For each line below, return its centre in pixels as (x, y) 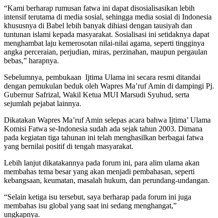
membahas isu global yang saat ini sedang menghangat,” (90, 205)
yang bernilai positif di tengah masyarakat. (69, 146)
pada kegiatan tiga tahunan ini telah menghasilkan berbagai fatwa (104, 137)
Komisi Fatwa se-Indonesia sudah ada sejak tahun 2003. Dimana (103, 128)
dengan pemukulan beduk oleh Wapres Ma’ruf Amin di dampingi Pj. (109, 86)
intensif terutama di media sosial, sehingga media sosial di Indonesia (108, 17)
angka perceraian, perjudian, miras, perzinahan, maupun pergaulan (106, 52)
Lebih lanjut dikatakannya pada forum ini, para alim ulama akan (102, 163)
